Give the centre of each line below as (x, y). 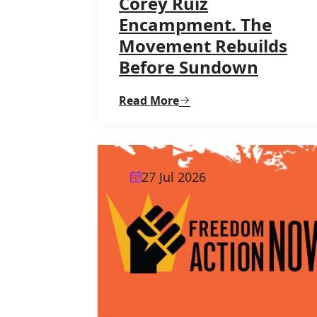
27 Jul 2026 (174, 177)
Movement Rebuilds (203, 45)
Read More (149, 100)
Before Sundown (189, 67)
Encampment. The (195, 24)
